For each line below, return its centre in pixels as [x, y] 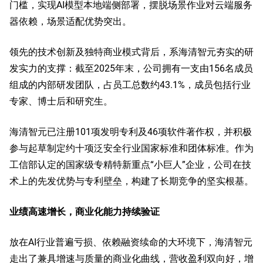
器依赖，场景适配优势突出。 [70, 21]
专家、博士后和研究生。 [61, 101]
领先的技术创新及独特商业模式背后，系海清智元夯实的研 [131, 52]
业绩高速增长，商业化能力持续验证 [85, 211]
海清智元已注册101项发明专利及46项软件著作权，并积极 [131, 131]
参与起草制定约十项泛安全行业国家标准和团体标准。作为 [131, 148]
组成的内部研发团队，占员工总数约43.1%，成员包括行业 [130, 85]
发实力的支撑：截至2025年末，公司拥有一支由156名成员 [131, 68]
